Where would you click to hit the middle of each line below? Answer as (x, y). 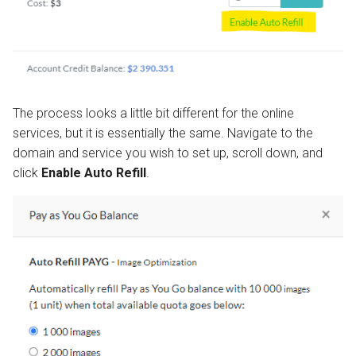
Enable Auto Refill (94, 172)
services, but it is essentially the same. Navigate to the (163, 133)
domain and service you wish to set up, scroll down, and (168, 153)
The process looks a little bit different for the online (153, 113)
